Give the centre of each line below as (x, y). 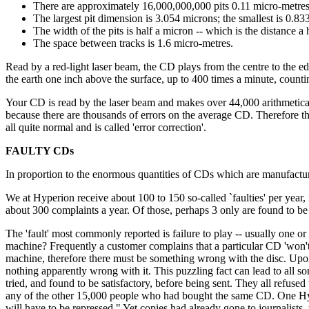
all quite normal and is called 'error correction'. (106, 128)
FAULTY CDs (40, 151)
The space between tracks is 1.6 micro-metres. (133, 43)
